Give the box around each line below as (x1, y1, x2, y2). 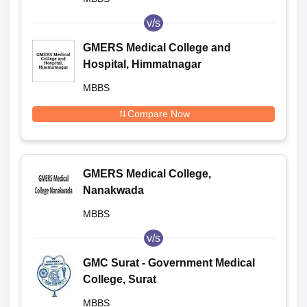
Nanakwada (83, 184, 144, 196)
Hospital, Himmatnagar (83, 58, 201, 70)
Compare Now (127, 108, 190, 119)
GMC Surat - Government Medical (83, 256, 255, 269)
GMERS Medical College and (83, 41, 231, 53)
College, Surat (83, 273, 156, 285)
